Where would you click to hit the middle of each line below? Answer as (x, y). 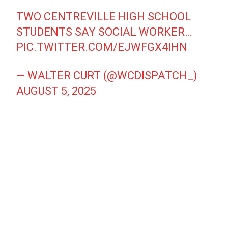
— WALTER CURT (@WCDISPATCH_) (107, 76)
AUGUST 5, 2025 (56, 91)
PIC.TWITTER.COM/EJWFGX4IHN (102, 47)
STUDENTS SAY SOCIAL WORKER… (104, 32)
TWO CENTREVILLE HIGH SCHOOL (104, 17)
